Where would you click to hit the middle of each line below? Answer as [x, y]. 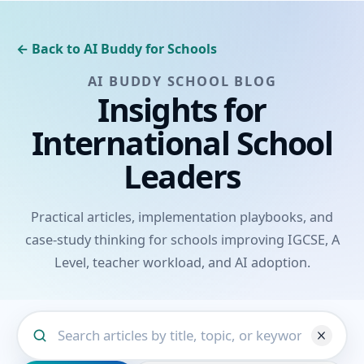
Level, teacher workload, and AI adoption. [182, 262]
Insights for [182, 109]
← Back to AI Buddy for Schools [117, 49]
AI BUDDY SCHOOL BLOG [182, 81]
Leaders [182, 175]
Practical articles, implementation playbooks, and [182, 217]
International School [182, 142]
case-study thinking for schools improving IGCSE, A [182, 239]
